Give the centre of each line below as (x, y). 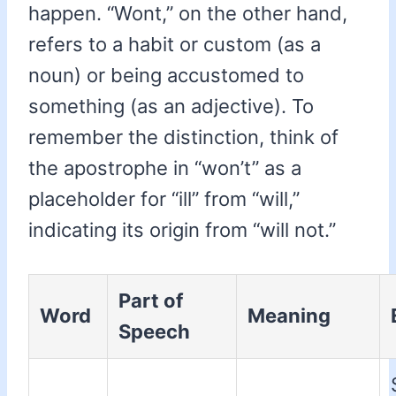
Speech (154, 332)
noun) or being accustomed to (166, 76)
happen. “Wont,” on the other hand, (188, 14)
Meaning (289, 316)
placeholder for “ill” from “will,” (164, 199)
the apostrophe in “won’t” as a (165, 168)
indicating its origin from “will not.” (182, 230)
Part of (151, 301)
